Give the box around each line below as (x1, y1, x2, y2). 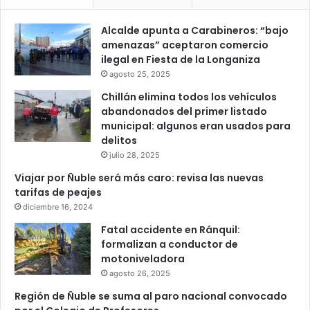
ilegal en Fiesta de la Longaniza (101, 52, 260, 66)
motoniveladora (101, 251, 185, 266)
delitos (101, 133, 137, 147)
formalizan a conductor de (101, 237, 238, 251)
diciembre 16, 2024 (23, 201, 93, 212)
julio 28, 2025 (109, 149, 160, 160)
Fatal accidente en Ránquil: (101, 222, 240, 237)
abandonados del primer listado (101, 104, 267, 118)
